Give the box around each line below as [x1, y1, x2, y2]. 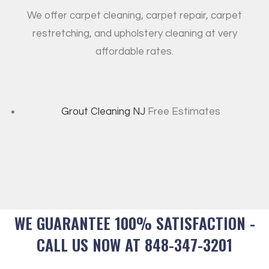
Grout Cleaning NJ [61, 106, 145, 118]
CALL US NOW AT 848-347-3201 [37, 233, 232, 257]
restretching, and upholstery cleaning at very [32, 28, 237, 40]
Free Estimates [145, 106, 220, 118]
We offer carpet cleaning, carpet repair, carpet [27, 10, 242, 22]
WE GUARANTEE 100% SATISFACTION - [14, 211, 255, 235]
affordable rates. [95, 46, 174, 58]
